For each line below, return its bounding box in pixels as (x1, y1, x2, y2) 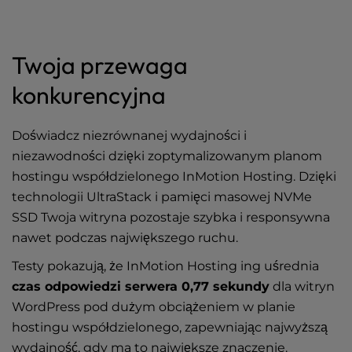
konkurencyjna (12, 80, 166, 110)
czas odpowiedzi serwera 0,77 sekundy (12, 279, 269, 294)
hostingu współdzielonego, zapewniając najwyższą (12, 320, 328, 335)
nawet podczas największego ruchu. (12, 230, 238, 245)
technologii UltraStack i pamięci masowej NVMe (12, 189, 312, 204)
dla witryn (269, 279, 335, 294)
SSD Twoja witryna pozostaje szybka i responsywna (12, 210, 330, 225)
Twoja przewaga (12, 50, 188, 80)
